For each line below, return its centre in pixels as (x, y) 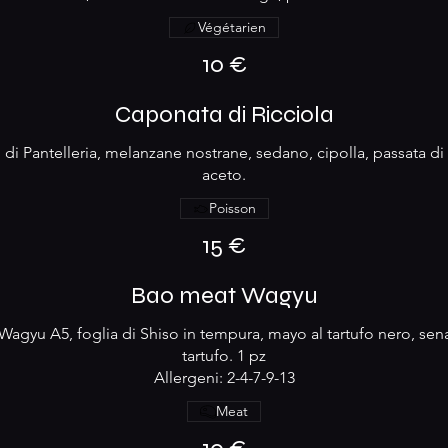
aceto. (224, 174)
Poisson (232, 208)
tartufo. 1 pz (224, 355)
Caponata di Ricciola (224, 114)
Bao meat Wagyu (224, 295)
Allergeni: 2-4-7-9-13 (224, 377)
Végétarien (232, 27)
